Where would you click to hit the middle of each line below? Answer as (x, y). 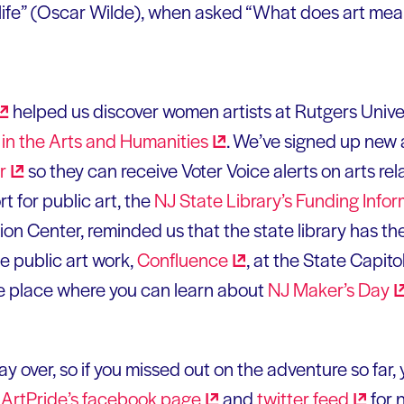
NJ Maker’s (313, 289)
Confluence (183, 259)
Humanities (164, 140)
